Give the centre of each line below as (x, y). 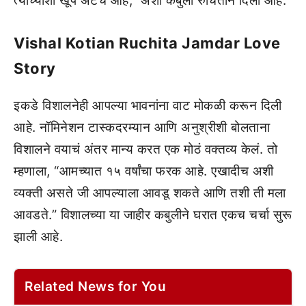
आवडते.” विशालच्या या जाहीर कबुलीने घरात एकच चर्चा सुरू (153, 215)
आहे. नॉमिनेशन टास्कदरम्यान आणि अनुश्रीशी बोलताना (142, 128)
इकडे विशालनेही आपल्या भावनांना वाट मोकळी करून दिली (148, 106)
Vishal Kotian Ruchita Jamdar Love (147, 43)
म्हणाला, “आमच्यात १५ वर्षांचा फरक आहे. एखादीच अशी (144, 171)
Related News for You (95, 287)
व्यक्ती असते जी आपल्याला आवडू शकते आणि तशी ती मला (150, 193)
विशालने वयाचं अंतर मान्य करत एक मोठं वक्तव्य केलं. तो (145, 150)
